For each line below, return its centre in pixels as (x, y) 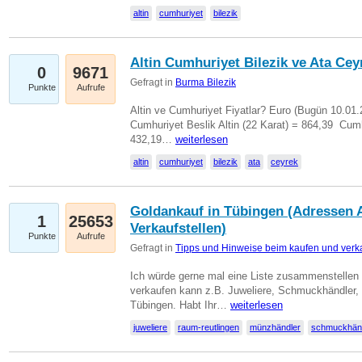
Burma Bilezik (206, 82)
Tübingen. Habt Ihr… (180, 305)
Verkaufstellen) (178, 228)
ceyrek (284, 162)
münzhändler (275, 327)
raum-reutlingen (208, 327)
